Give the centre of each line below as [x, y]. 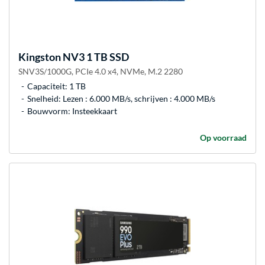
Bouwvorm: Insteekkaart [72, 111]
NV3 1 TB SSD [95, 57]
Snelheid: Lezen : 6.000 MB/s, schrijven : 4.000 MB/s [121, 99]
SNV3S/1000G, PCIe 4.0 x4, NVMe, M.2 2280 [101, 72]
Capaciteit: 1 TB [56, 86]
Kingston [40, 57]
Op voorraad [223, 138]
